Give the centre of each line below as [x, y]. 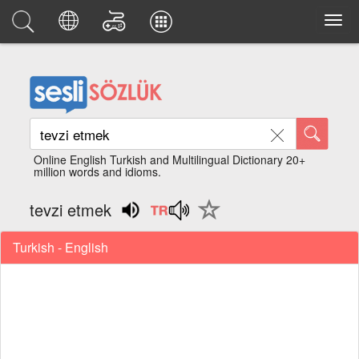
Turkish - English [61, 247]
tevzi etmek [71, 210]
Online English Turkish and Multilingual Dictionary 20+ [170, 159]
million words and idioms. [98, 171]
